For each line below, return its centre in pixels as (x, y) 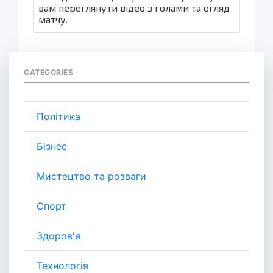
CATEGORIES (48, 72)
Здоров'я (58, 236)
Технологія (62, 265)
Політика (58, 116)
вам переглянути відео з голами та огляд (134, 7)
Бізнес (52, 146)
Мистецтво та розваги (91, 176)
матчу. (53, 19)
